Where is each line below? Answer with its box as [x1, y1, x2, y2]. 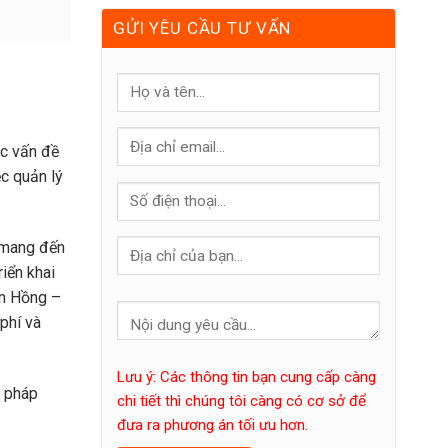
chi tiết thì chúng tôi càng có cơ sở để [117, 392, 366, 411]
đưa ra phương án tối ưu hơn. [117, 416, 308, 435]
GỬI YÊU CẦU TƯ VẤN [113, 18, 292, 38]
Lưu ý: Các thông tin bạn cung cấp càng [117, 368, 376, 387]
